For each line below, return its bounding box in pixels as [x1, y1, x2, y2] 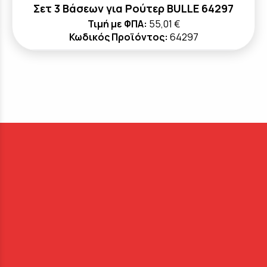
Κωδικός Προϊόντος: [69, 30, 168, 44]
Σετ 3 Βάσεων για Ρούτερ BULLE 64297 [33, 1, 234, 15]
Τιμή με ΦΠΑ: [87, 17, 147, 30]
